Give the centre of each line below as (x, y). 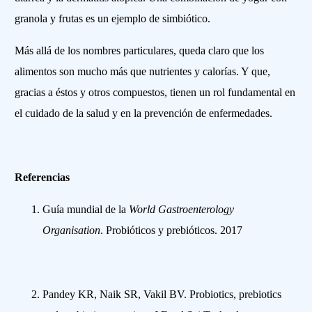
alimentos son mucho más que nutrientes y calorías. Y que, (143, 72)
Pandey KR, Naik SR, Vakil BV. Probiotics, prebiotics (162, 295)
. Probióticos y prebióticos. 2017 (172, 231)
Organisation (72, 231)
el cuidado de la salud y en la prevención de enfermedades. (144, 114)
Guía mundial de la (86, 210)
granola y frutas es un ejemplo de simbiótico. (113, 19)
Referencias (42, 178)
